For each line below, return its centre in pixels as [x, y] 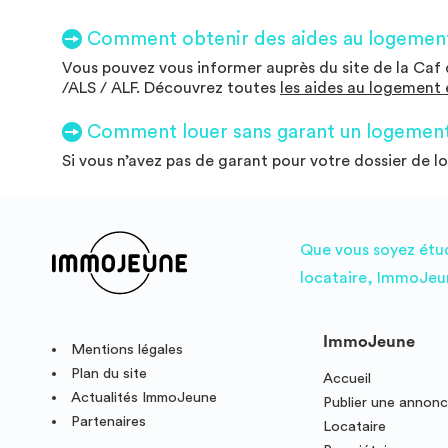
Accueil [347, 378]
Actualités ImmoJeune [144, 397]
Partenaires [109, 421]
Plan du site [109, 373]
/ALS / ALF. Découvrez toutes [171, 87]
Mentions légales [127, 349]
